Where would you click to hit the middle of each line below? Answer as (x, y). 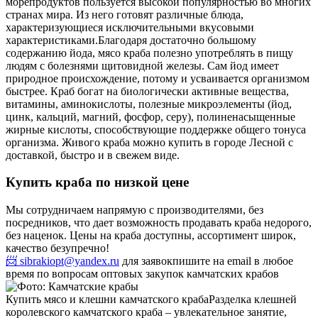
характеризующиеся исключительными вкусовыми (130, 27)
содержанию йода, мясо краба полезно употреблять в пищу (149, 53)
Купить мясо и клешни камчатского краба (107, 300)
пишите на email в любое (233, 261)
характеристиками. (52, 40)
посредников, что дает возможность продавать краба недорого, (159, 223)
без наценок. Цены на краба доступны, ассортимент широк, (151, 236)
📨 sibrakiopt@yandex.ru (62, 261)
